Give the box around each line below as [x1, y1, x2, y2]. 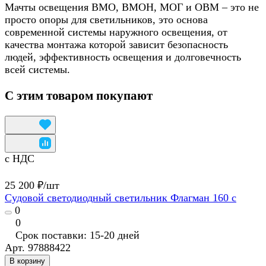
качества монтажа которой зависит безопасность [5, 38, 228, 50]
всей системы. [5, 63, 73, 75]
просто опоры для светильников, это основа [5, 13, 208, 26]
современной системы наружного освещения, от [5, 26, 227, 38]
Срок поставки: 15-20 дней [15, 229, 140, 242]
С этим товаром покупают [5, 88, 153, 103]
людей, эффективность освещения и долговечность [5, 50, 241, 63]
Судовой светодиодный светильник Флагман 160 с [5, 192, 236, 204]
